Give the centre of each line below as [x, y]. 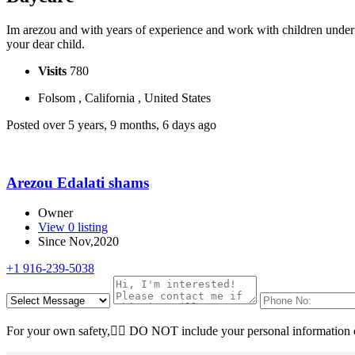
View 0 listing [73, 227]
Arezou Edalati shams [78, 182]
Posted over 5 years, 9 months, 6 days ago [111, 124]
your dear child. [46, 44]
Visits [54, 71]
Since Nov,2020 [78, 242]
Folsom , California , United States [124, 97]
